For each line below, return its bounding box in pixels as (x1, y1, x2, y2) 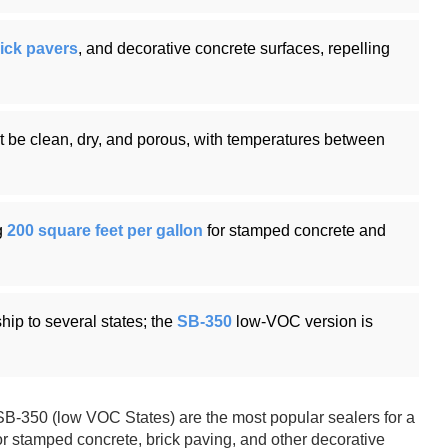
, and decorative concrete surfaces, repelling (78, 39, 390, 57)
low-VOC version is (232, 312, 373, 330)
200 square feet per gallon (7, 221, 203, 239)
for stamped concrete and (203, 221, 386, 239)
